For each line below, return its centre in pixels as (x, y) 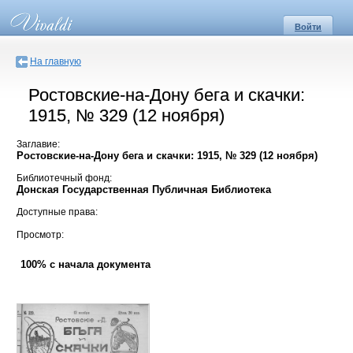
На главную (56, 61)
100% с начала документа (85, 265)
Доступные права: (57, 212)
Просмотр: (40, 234)
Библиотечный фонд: (64, 178)
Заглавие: (38, 144)
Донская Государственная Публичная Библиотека (144, 190)
